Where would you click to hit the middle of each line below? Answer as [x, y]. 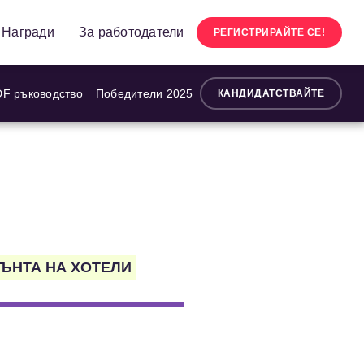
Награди [28, 32]
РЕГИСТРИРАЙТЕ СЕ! [269, 33]
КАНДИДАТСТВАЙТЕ [271, 94]
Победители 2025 [144, 94]
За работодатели [131, 32]
